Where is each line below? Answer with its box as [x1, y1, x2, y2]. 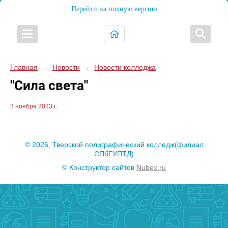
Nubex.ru [136, 163, 166, 172]
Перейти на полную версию [71, 5, 157, 13]
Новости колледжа [94, 63, 156, 71]
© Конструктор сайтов [62, 163, 136, 172]
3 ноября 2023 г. [10, 103, 57, 110]
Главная [10, 63, 38, 71]
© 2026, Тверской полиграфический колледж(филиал [24, 140, 204, 149]
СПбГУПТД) [94, 150, 134, 158]
